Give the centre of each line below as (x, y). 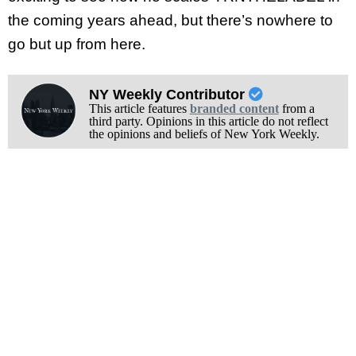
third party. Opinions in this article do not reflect (208, 121)
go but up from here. (77, 44)
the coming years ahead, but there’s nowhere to (170, 21)
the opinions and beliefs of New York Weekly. (204, 133)
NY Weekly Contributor (168, 94)
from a (296, 108)
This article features (139, 108)
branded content (234, 108)
